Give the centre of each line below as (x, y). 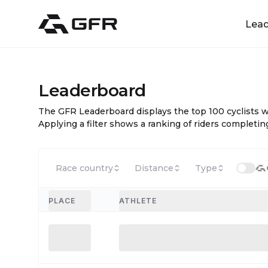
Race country (84, 168)
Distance (154, 168)
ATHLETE (138, 200)
